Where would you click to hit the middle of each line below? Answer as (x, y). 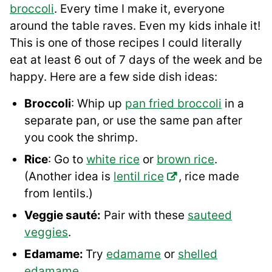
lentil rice (139, 176)
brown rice (185, 159)
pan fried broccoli (173, 103)
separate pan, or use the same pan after (133, 120)
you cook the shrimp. (81, 137)
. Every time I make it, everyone (139, 8)
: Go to (67, 159)
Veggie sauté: (63, 215)
